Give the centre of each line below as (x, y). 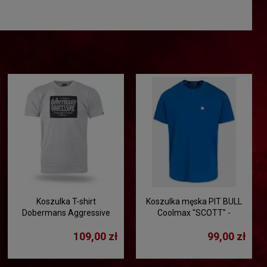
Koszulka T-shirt (66, 201)
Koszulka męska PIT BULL (194, 201)
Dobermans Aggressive (66, 212)
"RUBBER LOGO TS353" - (66, 224)
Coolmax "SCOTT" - (194, 212)
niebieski (194, 224)
